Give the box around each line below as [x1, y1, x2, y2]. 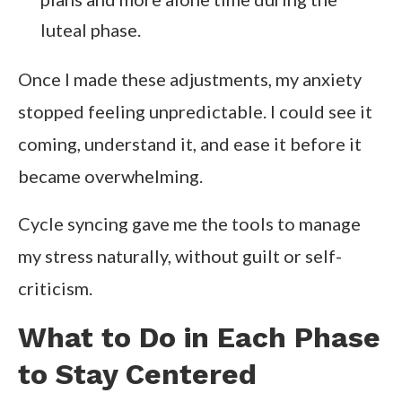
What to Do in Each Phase [18, 320, 380, 355]
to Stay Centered [18, 357, 257, 392]
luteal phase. [40, 19, 141, 41]
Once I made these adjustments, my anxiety [18, 68, 362, 91]
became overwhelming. [18, 165, 203, 188]
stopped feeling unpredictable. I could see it [18, 100, 372, 123]
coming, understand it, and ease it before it [18, 133, 362, 155]
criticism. [18, 277, 92, 300]
